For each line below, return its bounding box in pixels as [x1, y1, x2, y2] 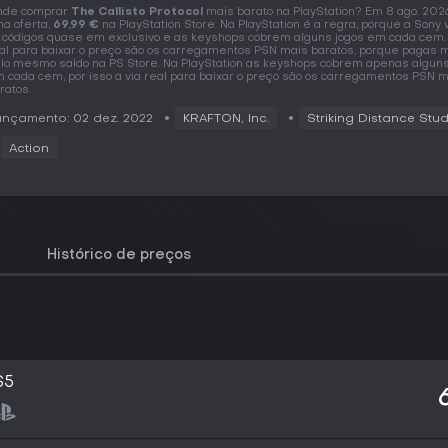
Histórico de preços [47, 249, 191, 262]
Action [9, 143, 49, 155]
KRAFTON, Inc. [183, 113, 269, 125]
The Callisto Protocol [71, 7, 203, 18]
